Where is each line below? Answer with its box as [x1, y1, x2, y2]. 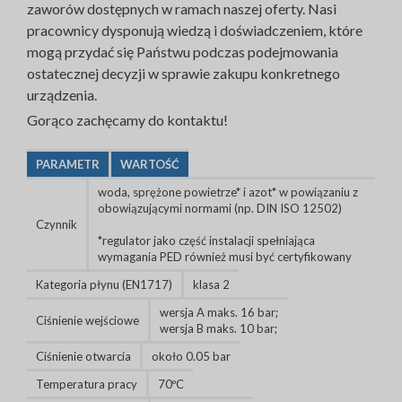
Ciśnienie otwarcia [36, 349, 131, 363]
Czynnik [36, 217, 77, 232]
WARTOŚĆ [120, 157, 179, 171]
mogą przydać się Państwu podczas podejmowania [27, 43, 338, 60]
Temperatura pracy [36, 377, 137, 391]
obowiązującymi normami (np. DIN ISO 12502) [98, 201, 342, 215]
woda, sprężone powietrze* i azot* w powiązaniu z [98, 185, 358, 199]
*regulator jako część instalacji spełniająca [98, 233, 315, 248]
